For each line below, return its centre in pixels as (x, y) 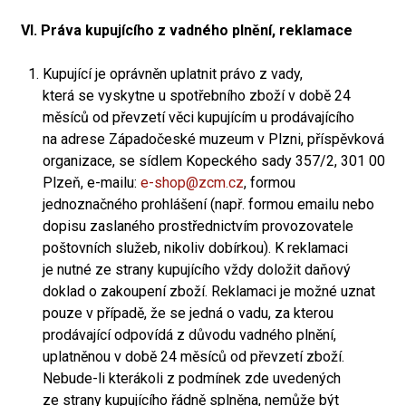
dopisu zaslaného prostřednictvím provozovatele (198, 226)
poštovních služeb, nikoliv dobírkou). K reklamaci (195, 248)
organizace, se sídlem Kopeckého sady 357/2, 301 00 (214, 161)
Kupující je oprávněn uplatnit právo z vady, (173, 74)
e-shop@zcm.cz (192, 183)
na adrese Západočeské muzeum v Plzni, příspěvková (213, 139)
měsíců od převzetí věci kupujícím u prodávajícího (198, 117)
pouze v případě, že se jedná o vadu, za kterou (188, 313)
